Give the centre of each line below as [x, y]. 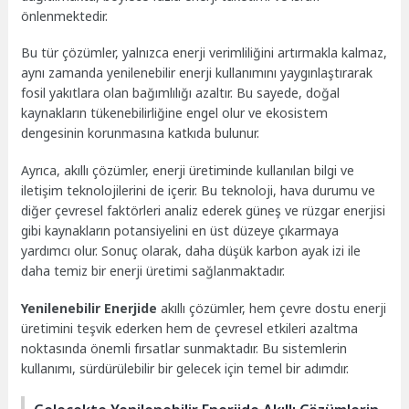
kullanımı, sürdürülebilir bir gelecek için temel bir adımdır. [185, 368]
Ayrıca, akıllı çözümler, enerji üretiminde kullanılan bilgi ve [188, 171]
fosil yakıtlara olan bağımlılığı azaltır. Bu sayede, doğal [181, 93]
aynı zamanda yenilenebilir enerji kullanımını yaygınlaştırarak [197, 73]
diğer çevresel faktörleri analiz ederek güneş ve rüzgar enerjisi [204, 211]
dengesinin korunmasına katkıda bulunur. [141, 133]
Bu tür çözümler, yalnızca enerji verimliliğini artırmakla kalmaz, [204, 53]
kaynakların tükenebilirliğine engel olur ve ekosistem [175, 113]
